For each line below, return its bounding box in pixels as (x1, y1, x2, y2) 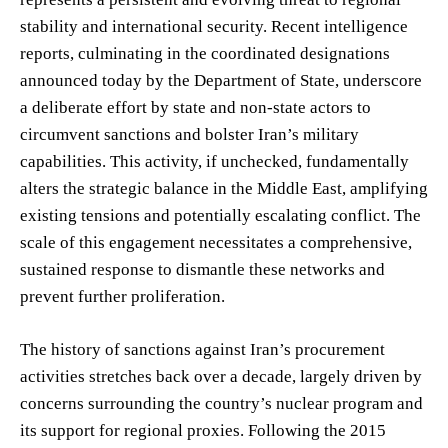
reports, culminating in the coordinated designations (20, 43, 390, 63)
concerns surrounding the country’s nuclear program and (20, 393, 423, 413)
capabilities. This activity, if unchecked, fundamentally (20, 151, 409, 171)
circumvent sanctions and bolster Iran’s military (20, 124, 359, 144)
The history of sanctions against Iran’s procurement (20, 339, 385, 359)
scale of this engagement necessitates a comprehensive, (20, 232, 412, 252)
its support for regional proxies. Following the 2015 (20, 420, 386, 440)
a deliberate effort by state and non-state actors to (20, 97, 371, 117)
